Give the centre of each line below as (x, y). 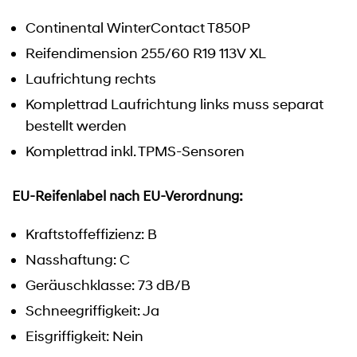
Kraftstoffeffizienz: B (91, 234)
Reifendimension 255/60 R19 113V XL (146, 53)
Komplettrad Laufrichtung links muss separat (175, 104)
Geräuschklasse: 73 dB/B (108, 285)
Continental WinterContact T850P (138, 28)
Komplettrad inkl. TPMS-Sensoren (135, 151)
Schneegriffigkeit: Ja (92, 311)
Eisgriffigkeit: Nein (84, 336)
